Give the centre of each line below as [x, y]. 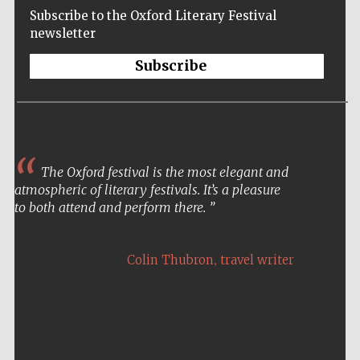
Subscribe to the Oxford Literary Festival [153, 16]
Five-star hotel [305, 242]
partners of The [305, 250]
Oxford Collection [304, 257]
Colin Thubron [170, 260]
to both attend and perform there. [111, 208]
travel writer [257, 260]
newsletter [62, 34]
